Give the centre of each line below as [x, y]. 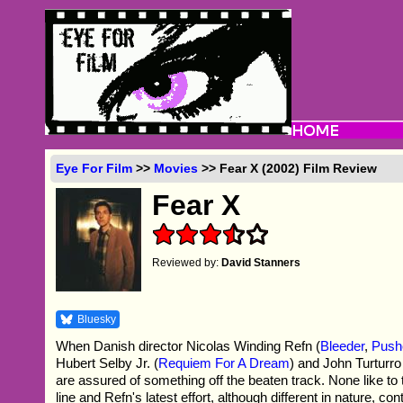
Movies [176, 168]
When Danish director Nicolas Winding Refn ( [188, 345]
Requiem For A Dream [224, 363]
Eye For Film [94, 168]
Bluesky [97, 319]
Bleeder [343, 345]
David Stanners [261, 262]
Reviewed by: [187, 262]
